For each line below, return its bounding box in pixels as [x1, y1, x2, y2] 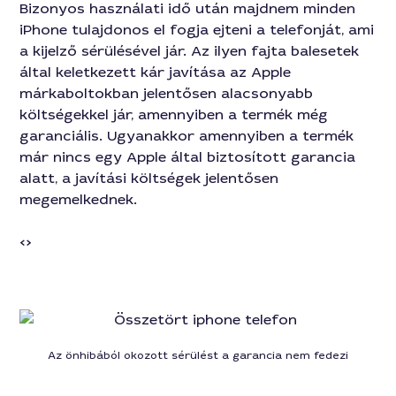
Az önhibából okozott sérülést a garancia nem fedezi [48, 347, 348, 362]
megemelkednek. [19, 189, 142, 209]
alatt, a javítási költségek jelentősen [19, 168, 279, 187]
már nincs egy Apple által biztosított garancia [19, 147, 356, 166]
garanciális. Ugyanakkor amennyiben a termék [19, 126, 354, 145]
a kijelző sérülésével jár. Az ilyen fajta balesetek [19, 41, 360, 60]
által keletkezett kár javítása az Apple [19, 62, 292, 81]
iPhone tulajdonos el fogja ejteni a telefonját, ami [19, 19, 375, 39]
